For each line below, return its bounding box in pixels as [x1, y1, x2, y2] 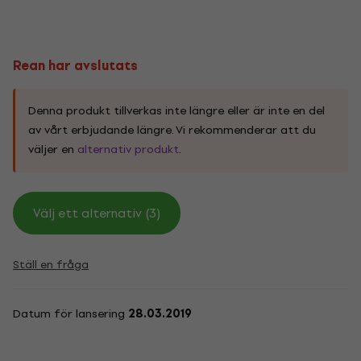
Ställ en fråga [13, 256, 89, 273]
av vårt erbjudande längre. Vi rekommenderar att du [28, 121, 316, 139]
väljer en [28, 140, 77, 159]
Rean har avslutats [13, 55, 138, 77]
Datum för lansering [13, 305, 128, 323]
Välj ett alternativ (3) [33, 203, 160, 223]
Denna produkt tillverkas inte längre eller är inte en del [28, 102, 325, 120]
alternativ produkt [77, 140, 179, 159]
